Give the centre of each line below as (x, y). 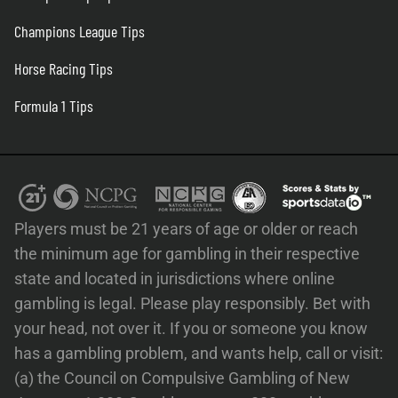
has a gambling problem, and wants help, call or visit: (199, 354)
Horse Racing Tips (64, 69)
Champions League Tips (80, 32)
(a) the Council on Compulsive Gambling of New (182, 378)
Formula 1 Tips (54, 106)
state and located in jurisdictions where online (175, 279)
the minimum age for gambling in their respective (187, 254)
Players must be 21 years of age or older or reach (186, 229)
